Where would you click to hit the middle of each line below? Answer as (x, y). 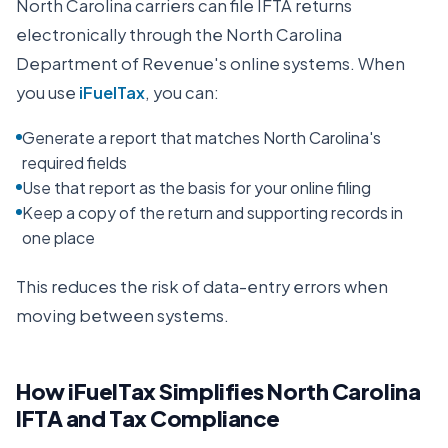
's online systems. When (309, 63)
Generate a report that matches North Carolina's (201, 137)
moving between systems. (122, 315)
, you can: (182, 92)
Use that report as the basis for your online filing (196, 187)
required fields (74, 162)
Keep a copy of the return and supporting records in (212, 212)
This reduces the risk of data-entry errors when (202, 286)
